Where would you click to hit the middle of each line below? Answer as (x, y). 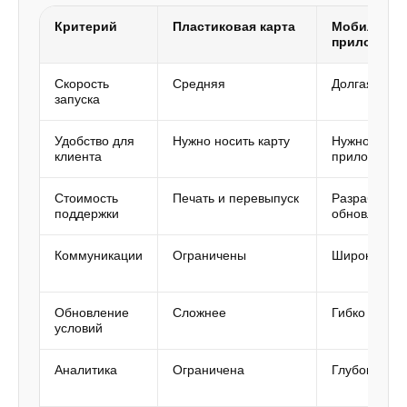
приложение (368, 156)
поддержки (87, 213)
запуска (77, 99)
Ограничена (208, 370)
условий (79, 328)
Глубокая (359, 370)
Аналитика (86, 370)
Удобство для (94, 141)
